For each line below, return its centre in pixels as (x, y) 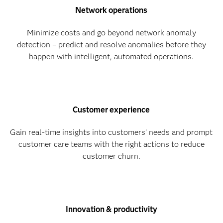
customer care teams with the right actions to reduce (111, 144)
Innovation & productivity (111, 210)
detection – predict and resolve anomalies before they (111, 45)
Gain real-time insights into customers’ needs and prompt (111, 132)
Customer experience (111, 110)
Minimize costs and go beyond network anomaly (111, 33)
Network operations (111, 10)
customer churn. (111, 156)
